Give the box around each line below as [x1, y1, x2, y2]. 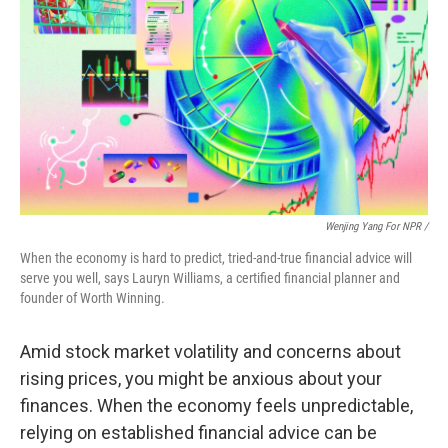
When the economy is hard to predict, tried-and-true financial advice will [20, 250, 412, 266]
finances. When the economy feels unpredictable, [20, 395, 413, 416]
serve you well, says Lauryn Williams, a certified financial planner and [20, 270, 400, 286]
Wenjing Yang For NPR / [325, 220, 428, 233]
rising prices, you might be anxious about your [20, 368, 382, 389]
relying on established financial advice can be [20, 422, 377, 443]
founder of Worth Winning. [20, 290, 165, 306]
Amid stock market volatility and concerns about [20, 341, 401, 362]
